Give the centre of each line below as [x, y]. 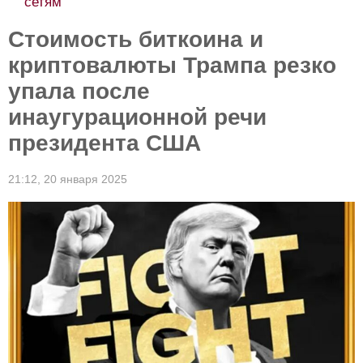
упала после [79, 91]
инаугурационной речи [137, 117]
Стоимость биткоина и [136, 39]
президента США [105, 143]
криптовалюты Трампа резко [172, 65]
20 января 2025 [85, 179]
